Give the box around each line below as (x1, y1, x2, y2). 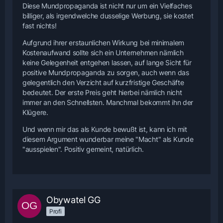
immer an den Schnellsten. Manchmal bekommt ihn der (22, 98, 194, 107)
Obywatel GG (46, 195, 101, 206)
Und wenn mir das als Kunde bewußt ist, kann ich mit (22, 125, 187, 134)
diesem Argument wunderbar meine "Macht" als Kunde (22, 135, 194, 144)
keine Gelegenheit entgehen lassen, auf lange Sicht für (22, 58, 192, 67)
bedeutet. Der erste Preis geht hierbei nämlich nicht (22, 88, 182, 97)
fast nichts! (22, 21, 57, 30)
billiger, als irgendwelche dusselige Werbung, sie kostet (22, 11, 194, 20)
